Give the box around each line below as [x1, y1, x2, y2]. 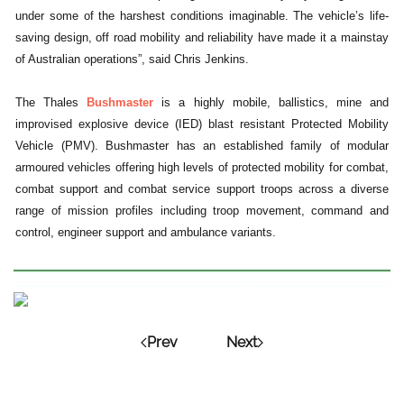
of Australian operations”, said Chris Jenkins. [15, 52, 249, 67]
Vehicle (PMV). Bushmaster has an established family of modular [15, 139, 389, 153]
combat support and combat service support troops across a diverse [15, 182, 389, 197]
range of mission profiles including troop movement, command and [15, 204, 389, 218]
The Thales [15, 96, 87, 110]
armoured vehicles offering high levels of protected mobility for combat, [15, 161, 389, 175]
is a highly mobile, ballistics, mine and [153, 96, 390, 110]
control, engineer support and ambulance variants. [15, 225, 276, 240]
